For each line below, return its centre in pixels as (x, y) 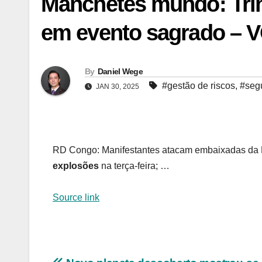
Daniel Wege (120, 72)
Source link (76, 198)
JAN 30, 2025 (118, 87)
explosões (76, 166)
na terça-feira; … (134, 166)
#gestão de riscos (199, 86)
